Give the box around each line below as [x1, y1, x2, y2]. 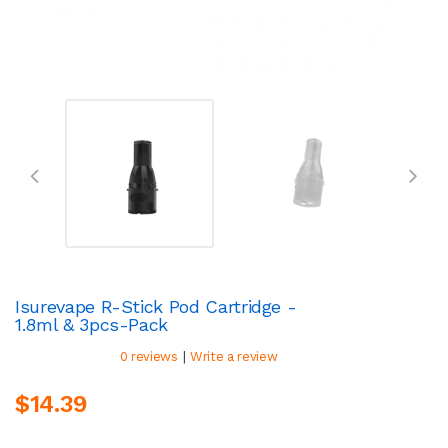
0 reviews [119, 348, 178, 364]
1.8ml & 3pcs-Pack [15, 313, 169, 335]
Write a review [190, 348, 278, 364]
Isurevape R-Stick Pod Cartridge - [15, 295, 297, 317]
